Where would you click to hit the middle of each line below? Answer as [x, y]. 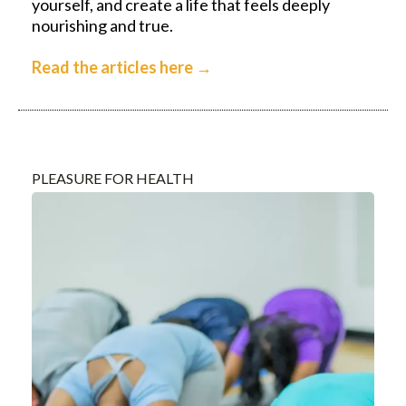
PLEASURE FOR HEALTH [113, 179]
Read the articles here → [122, 68]
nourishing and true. [102, 26]
